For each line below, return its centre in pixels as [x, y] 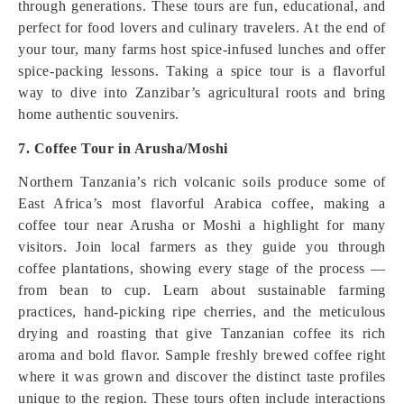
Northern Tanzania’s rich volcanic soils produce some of [202, 182]
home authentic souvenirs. [99, 114]
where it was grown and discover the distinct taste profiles [202, 376]
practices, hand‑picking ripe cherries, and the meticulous [202, 312]
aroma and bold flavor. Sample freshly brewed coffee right [202, 355]
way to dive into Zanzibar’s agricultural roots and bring [202, 92]
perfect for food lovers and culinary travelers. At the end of [202, 28]
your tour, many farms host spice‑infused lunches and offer [202, 49]
